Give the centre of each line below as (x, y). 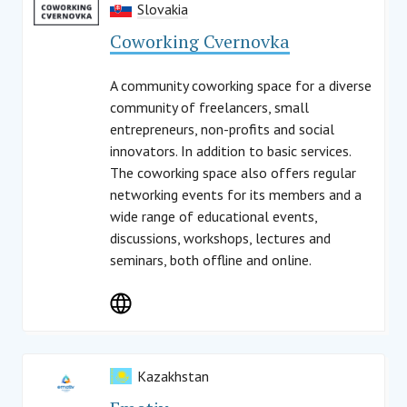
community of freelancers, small (209, 107)
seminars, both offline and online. (211, 260)
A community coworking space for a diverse (241, 85)
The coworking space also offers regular (233, 173)
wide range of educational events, (213, 216)
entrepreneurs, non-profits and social (222, 129)
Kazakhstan (173, 376)
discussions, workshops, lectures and (220, 238)
